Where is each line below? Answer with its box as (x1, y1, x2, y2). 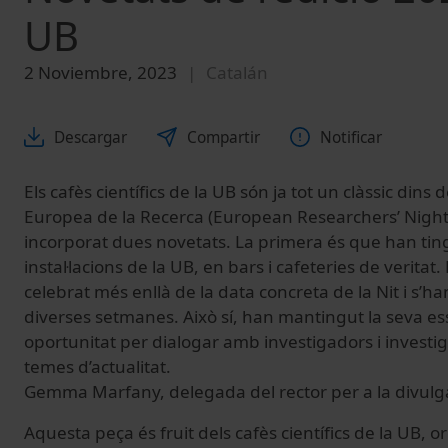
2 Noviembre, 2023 (24, 61, 177, 85)
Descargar (54, 126, 127, 148)
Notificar (320, 126, 382, 148)
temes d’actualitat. (24, 354, 171, 378)
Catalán (206, 61, 268, 85)
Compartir (187, 126, 260, 148)
